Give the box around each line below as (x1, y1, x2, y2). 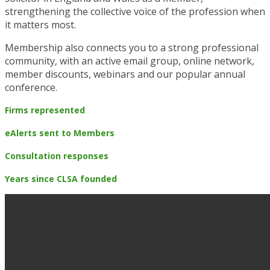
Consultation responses (5, 150, 108, 162)
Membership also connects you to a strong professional (5, 41, 259, 55)
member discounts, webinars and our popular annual (5, 67, 245, 81)
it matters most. (5, 18, 76, 32)
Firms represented (5, 104, 85, 116)
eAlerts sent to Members (5, 127, 115, 139)
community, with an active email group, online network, (5, 54, 254, 68)
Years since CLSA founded (5, 173, 117, 185)
